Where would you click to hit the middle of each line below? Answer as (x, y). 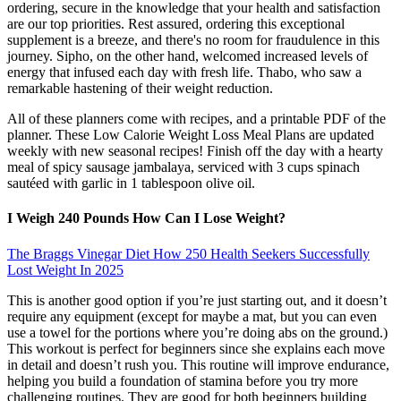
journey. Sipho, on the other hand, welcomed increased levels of (188, 56)
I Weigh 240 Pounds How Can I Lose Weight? (146, 218)
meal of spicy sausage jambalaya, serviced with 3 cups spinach (183, 167)
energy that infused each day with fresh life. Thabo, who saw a (184, 73)
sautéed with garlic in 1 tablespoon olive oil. (131, 183)
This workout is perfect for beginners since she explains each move (196, 348)
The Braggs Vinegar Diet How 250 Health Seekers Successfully (188, 253)
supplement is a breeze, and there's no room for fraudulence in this (193, 40)
